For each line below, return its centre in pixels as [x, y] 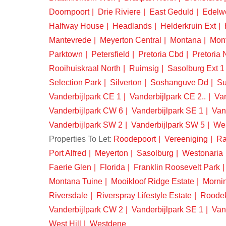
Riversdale [68, 195]
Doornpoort [69, 12]
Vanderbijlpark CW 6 [86, 111]
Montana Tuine [76, 181]
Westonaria [203, 153]
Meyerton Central [131, 40]
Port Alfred [68, 153]
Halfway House [76, 26]
